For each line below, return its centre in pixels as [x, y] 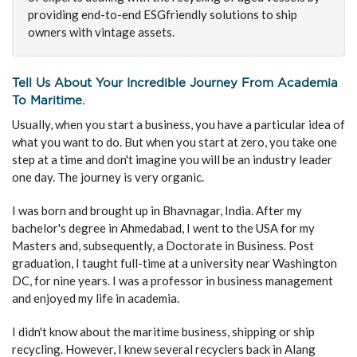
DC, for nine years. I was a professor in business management [173, 280]
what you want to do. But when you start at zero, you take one [175, 142]
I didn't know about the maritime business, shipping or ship [163, 331]
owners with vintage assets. [101, 32]
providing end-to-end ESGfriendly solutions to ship [163, 14]
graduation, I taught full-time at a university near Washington [175, 263]
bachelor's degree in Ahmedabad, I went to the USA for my [163, 228]
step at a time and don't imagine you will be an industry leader [172, 159]
